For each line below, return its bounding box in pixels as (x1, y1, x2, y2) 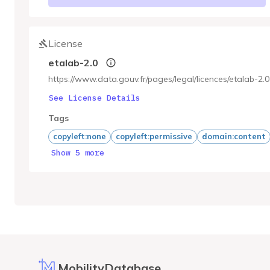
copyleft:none (53, 131, 106, 141)
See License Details (49, 92, 140, 103)
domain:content (202, 131, 266, 141)
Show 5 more (51, 147, 104, 158)
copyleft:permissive (116, 131, 192, 141)
